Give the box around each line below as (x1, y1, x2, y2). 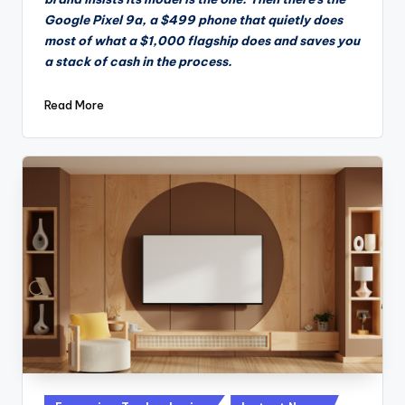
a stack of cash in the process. (44, 52, 232, 70)
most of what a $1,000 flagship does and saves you (44, 32, 360, 49)
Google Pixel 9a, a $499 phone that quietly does (44, 11, 343, 28)
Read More (44, 97, 104, 112)
